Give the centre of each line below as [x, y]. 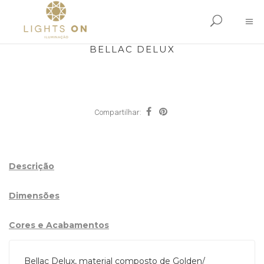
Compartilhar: [118, 112]
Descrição [32, 166]
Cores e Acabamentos [59, 225]
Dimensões [34, 196]
